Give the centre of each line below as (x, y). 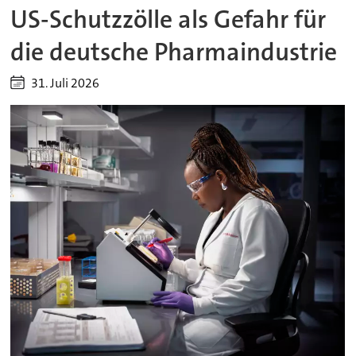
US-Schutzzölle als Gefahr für (168, 19)
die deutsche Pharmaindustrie (174, 52)
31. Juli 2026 (66, 83)
